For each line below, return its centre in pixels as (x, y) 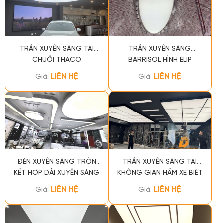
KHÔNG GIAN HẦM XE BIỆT (160, 173)
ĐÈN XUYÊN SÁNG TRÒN (56, 162)
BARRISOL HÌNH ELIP (160, 60)
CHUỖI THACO (56, 60)
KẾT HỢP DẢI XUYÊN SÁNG (57, 173)
